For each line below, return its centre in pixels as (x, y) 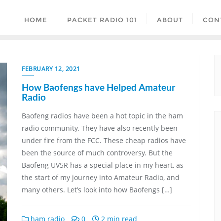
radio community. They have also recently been (100, 128)
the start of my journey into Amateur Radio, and (101, 177)
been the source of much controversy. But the (97, 152)
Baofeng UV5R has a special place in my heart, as (103, 165)
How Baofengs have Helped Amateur (99, 87)
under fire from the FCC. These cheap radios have (104, 140)
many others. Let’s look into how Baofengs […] (97, 189)
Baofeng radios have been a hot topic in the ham (102, 115)
